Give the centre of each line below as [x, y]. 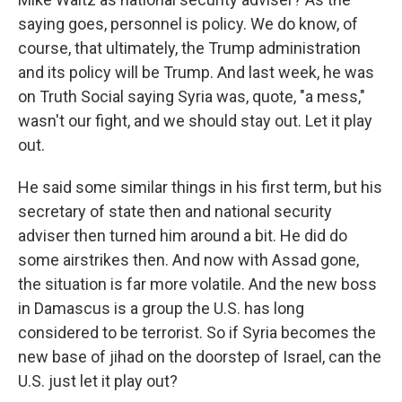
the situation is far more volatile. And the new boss [197, 284]
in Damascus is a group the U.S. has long [161, 308]
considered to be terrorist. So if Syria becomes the [197, 332]
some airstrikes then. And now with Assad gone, [188, 260]
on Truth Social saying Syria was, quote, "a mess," [192, 96]
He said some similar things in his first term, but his [200, 187]
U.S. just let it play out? [98, 381]
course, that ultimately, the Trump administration [189, 48]
